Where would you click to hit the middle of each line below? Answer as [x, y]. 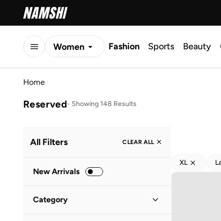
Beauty [197, 46]
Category [50, 200]
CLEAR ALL [138, 142]
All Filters [49, 142]
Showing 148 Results [104, 104]
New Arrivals [56, 171]
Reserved [45, 104]
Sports [161, 46]
